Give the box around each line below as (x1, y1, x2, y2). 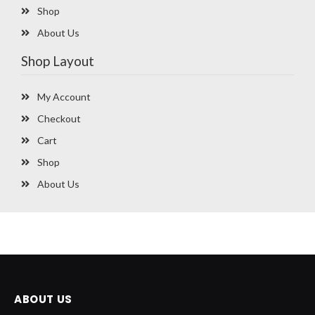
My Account (37, 91, 91, 103)
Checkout (37, 112, 81, 124)
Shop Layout (21, 53, 94, 69)
